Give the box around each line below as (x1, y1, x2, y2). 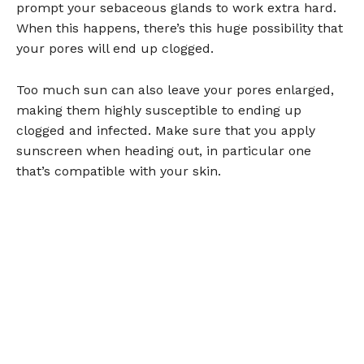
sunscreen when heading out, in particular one (16, 142, 311, 158)
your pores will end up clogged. (16, 40, 214, 56)
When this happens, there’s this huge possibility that (16, 19, 343, 36)
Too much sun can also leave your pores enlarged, (16, 81, 334, 97)
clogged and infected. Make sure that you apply (16, 122, 315, 138)
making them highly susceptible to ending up (16, 102, 301, 118)
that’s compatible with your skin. (16, 162, 221, 179)
